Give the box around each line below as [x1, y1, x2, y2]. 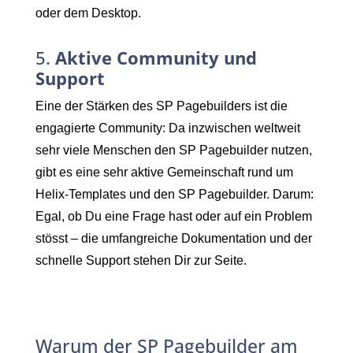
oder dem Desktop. [35, 6, 141, 20]
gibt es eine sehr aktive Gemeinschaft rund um [35, 165, 293, 179]
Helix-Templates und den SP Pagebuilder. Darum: [35, 187, 314, 201]
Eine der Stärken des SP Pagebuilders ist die [35, 98, 288, 113]
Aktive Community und [55, 46, 257, 69]
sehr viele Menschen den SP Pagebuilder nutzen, [35, 143, 312, 157]
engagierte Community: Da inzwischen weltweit [35, 121, 300, 135]
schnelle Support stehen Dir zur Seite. [35, 253, 247, 267]
